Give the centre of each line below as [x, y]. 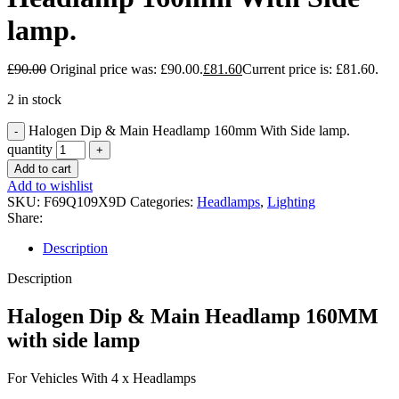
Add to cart [43, 169]
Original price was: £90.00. [126, 69]
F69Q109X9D [87, 202]
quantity [30, 149]
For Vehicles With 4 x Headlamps [102, 378]
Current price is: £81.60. [310, 69]
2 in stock [34, 99]
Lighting [291, 202]
